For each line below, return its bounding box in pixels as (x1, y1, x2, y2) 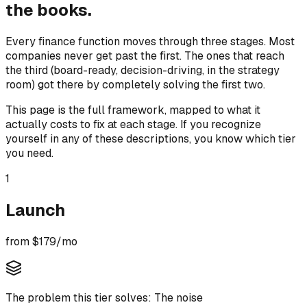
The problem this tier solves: (5, 290, 154, 305)
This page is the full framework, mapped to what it (5, 102, 260, 117)
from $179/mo (5, 234, 77, 249)
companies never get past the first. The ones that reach (5, 48, 284, 63)
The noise (154, 290, 203, 305)
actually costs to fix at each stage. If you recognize (5, 116, 261, 132)
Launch (5, 199, 65, 221)
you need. (5, 145, 53, 160)
